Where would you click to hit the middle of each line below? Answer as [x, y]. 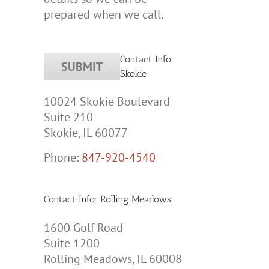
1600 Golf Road [83, 227]
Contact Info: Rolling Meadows [107, 199]
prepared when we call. [104, 15]
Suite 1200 [72, 243]
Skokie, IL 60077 [86, 133]
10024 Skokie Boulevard [107, 102]
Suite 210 [68, 117]
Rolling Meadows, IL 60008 [113, 258]
